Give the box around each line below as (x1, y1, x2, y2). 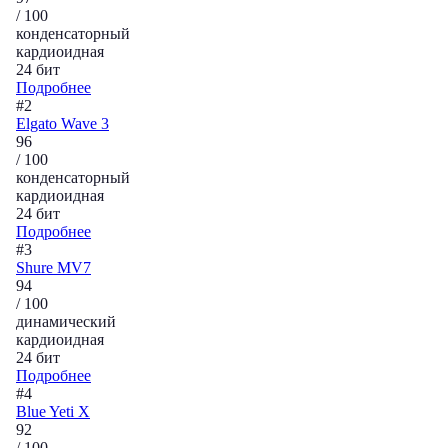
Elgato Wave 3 (16, 115, 109, 132)
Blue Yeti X (16, 403, 90, 420)
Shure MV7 (16, 259, 91, 276)
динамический (16, 313, 116, 330)
